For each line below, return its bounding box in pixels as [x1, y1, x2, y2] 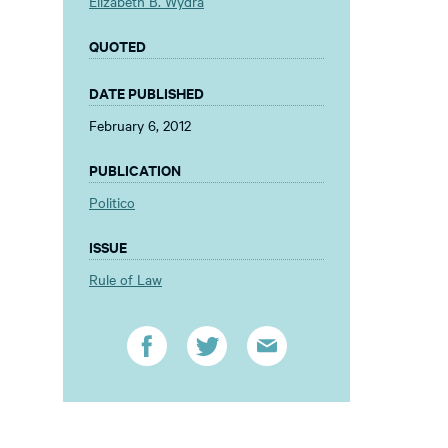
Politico [89, 192, 135, 212]
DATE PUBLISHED [89, 82, 204, 103]
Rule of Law [89, 269, 162, 289]
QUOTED [89, 35, 146, 56]
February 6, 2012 [89, 115, 191, 135]
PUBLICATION [89, 159, 181, 180]
